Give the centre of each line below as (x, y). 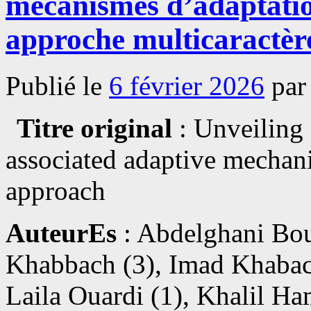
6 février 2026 (187, 85)
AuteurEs (61, 233)
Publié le (54, 85)
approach (56, 190)
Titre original (94, 128)
